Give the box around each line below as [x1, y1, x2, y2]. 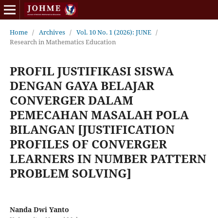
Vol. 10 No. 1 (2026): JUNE [76, 27, 151, 36]
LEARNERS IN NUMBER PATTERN [9, 150, 206, 166]
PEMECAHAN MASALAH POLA [9, 106, 189, 123]
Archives [38, 27, 65, 36]
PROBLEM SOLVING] [9, 164, 131, 181]
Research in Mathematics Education [9, 37, 116, 46]
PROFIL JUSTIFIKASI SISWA [9, 62, 174, 79]
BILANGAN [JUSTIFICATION [9, 121, 175, 137]
